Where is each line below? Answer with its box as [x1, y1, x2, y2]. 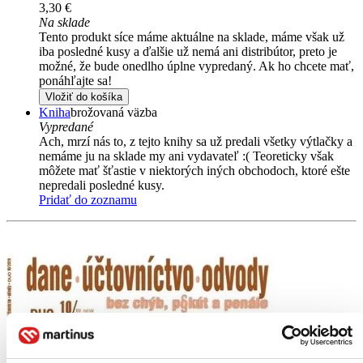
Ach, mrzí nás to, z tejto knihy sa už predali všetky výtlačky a [39, 134, 352, 148]
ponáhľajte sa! [39, 73, 112, 88]
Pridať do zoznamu [39, 192, 137, 207]
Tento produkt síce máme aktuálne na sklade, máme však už [39, 29, 344, 44]
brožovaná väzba [70, 105, 157, 119]
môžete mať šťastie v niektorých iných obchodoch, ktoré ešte [39, 163, 350, 177]
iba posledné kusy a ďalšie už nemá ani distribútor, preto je [39, 44, 337, 58]
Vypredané [39, 119, 93, 134]
